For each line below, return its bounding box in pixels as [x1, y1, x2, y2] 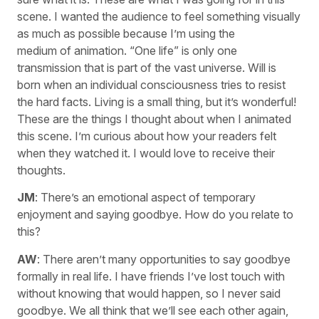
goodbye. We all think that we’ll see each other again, [17, 303, 288, 318]
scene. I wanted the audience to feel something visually [17, 9, 300, 23]
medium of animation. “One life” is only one [17, 43, 237, 58]
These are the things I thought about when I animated [17, 111, 291, 126]
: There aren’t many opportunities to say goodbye [37, 251, 291, 266]
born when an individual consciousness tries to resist [17, 77, 286, 92]
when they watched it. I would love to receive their [17, 145, 275, 160]
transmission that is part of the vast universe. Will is [17, 60, 276, 75]
